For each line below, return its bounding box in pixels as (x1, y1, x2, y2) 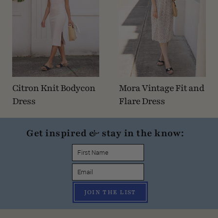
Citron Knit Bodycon (12, 82, 95, 94)
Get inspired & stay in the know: (26, 126, 184, 140)
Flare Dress (119, 95, 165, 108)
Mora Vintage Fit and (119, 82, 204, 94)
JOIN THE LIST (84, 188, 136, 196)
